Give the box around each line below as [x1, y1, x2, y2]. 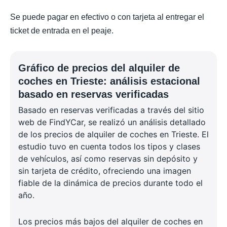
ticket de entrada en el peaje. [10, 26, 113, 35]
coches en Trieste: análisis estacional [18, 75, 200, 87]
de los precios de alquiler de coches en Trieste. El [18, 129, 209, 140]
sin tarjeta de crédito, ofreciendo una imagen [18, 166, 191, 176]
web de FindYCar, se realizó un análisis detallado [18, 117, 206, 128]
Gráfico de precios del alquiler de [18, 62, 180, 74]
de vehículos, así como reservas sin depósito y [18, 154, 198, 164]
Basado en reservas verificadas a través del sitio [18, 105, 204, 116]
